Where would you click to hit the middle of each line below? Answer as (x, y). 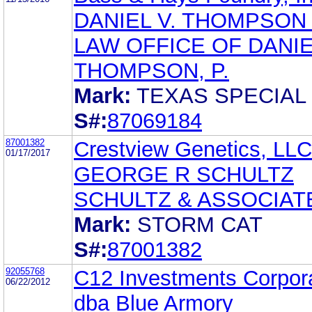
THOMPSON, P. (151, 70)
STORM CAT (200, 224)
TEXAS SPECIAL (221, 95)
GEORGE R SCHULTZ (184, 174)
